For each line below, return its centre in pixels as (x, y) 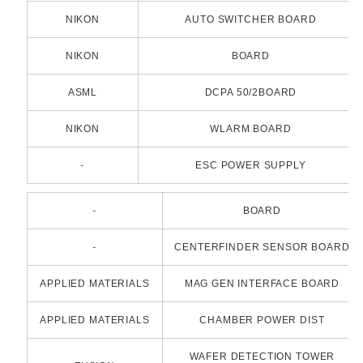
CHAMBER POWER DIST (262, 320)
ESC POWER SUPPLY (251, 166)
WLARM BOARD (251, 129)
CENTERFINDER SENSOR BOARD (262, 248)
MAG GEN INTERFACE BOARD (262, 284)
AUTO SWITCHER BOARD (251, 20)
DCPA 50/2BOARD (251, 93)
